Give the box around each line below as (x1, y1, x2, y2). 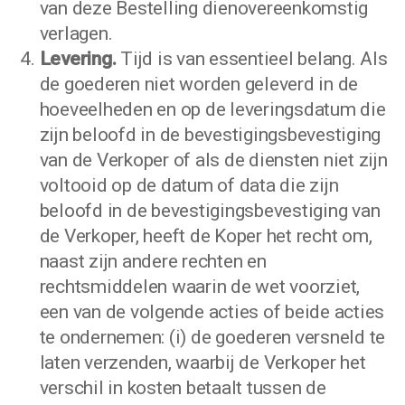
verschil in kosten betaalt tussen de (39, 377, 326, 399)
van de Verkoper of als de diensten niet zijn (39, 149, 388, 171)
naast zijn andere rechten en (39, 250, 267, 272)
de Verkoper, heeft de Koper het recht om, (39, 225, 372, 247)
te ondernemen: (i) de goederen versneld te (39, 326, 386, 348)
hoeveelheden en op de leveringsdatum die (39, 99, 386, 120)
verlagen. (39, 23, 113, 44)
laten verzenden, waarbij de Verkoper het (39, 352, 366, 373)
